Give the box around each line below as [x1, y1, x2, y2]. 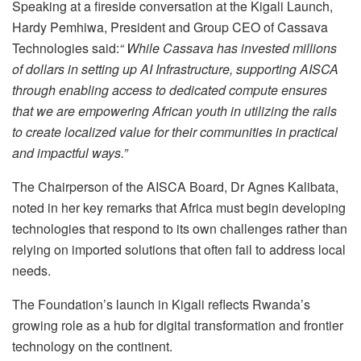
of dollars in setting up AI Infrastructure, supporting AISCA [12, 60, 338, 79]
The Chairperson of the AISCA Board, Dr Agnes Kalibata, [12, 177, 338, 197]
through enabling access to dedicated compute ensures [12, 81, 327, 100]
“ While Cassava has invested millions [119, 39, 337, 58]
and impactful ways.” [12, 143, 127, 163]
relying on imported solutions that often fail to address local [12, 240, 346, 259]
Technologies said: [12, 39, 119, 58]
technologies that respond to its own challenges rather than [12, 219, 347, 239]
